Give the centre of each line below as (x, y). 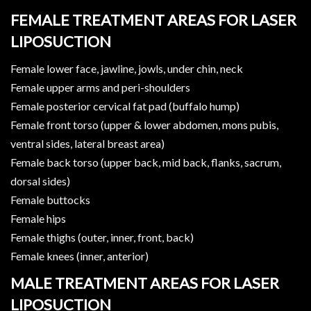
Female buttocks (50, 200)
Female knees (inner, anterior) (79, 256)
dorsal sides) (40, 181)
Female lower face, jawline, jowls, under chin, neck (127, 69)
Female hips (38, 219)
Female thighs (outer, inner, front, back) (102, 237)
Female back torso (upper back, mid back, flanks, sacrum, (146, 162)
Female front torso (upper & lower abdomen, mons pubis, (144, 125)
